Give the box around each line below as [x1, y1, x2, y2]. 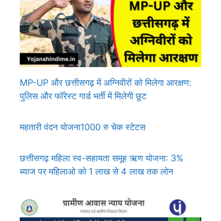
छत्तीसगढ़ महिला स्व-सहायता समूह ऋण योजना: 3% [20, 152, 184, 163]
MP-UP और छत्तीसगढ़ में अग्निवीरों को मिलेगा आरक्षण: [20, 77, 191, 88]
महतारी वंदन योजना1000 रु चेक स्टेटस [20, 121, 146, 132]
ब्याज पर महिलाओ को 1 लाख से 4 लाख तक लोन [20, 166, 173, 177]
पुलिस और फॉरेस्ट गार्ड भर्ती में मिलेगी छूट [20, 90, 147, 101]
